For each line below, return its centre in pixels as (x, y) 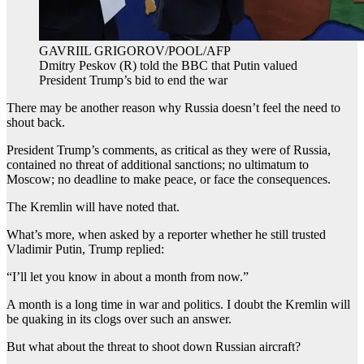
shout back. (36, 123)
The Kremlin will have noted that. (93, 207)
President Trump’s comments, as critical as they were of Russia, (169, 150)
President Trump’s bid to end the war (133, 80)
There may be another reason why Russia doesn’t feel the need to (173, 108)
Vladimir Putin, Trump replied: (85, 249)
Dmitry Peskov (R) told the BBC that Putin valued (168, 66)
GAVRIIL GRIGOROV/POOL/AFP (135, 51)
